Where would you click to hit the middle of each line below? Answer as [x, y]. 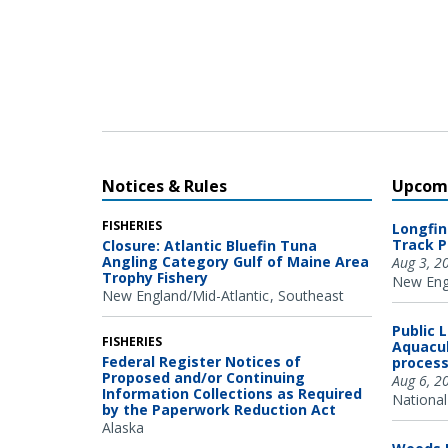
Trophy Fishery [155, 277]
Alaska [123, 427]
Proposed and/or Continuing [203, 377]
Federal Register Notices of [201, 361]
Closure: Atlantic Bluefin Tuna [209, 245]
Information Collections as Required [232, 393]
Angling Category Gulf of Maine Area [235, 261]
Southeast [311, 295]
